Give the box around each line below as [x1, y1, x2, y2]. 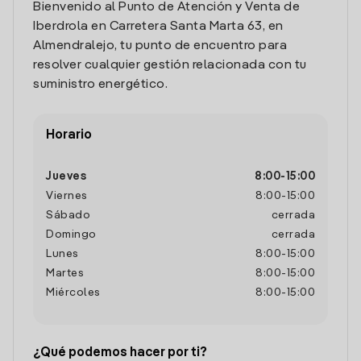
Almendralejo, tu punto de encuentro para [33, 39, 287, 52]
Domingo [46, 229, 97, 240]
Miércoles [46, 287, 101, 298]
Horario [46, 129, 92, 142]
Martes [46, 268, 84, 279]
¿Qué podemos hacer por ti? [33, 346, 207, 359]
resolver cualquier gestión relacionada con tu [33, 59, 307, 72]
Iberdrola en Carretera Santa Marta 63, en [33, 20, 284, 33]
